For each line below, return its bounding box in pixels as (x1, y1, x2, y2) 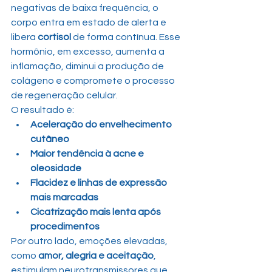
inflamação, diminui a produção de (11, 61, 166, 71)
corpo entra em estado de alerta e (11, 17, 168, 27)
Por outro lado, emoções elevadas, (11, 236, 169, 246)
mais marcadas (30, 192, 98, 202)
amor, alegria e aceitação (38, 250, 154, 260)
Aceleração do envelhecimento (30, 119, 174, 129)
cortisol (38, 32, 71, 42)
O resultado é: (11, 104, 74, 115)
